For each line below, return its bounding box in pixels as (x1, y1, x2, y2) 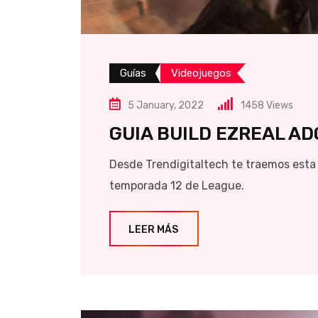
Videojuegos (171, 67, 231, 80)
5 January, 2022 (128, 99, 204, 112)
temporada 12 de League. (109, 179, 244, 193)
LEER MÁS (128, 224, 178, 236)
